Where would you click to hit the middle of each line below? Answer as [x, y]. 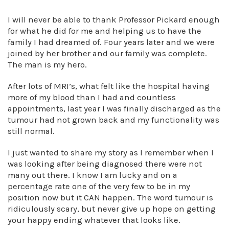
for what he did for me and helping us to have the [105, 31]
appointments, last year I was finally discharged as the [114, 109]
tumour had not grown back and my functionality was [113, 120]
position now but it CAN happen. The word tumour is [110, 198]
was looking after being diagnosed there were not [105, 164]
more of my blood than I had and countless [92, 97]
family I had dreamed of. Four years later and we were [111, 42]
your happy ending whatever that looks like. [95, 220]
